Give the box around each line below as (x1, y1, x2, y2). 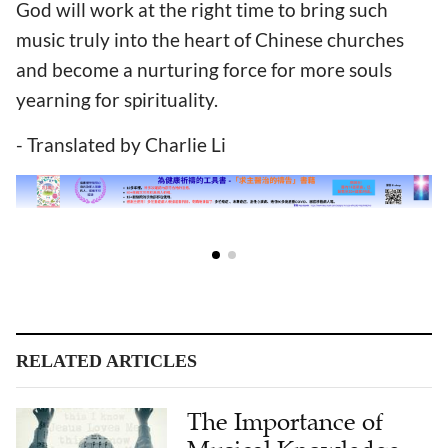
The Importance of (187, 367, 384, 398)
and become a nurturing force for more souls (16, 57, 392, 81)
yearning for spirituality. (16, 87, 218, 111)
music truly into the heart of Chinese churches (16, 27, 404, 51)
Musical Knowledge (187, 395, 401, 426)
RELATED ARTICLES (16, 311, 197, 332)
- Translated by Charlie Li (16, 133, 226, 157)
